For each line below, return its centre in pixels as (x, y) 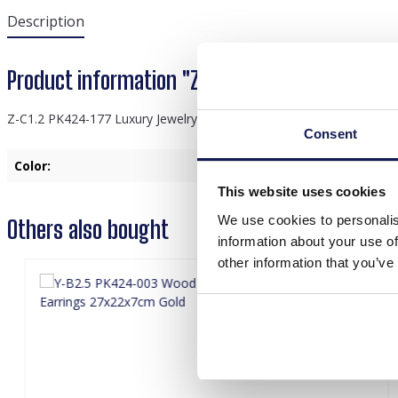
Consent (330, 133)
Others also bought (88, 229)
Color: (32, 166)
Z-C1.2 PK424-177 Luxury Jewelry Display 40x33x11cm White (181, 119)
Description (46, 21)
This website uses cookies (301, 191)
